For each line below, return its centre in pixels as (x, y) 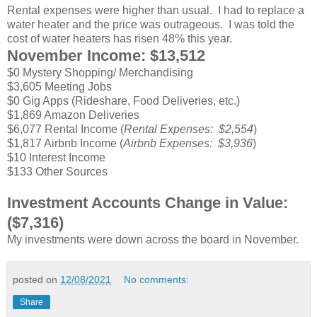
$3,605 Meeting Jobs (59, 86)
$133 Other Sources (57, 171)
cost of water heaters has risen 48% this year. (120, 38)
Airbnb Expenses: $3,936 (188, 143)
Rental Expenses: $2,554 (189, 129)
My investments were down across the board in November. (153, 239)
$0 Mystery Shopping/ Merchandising (100, 72)
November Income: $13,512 (106, 55)
